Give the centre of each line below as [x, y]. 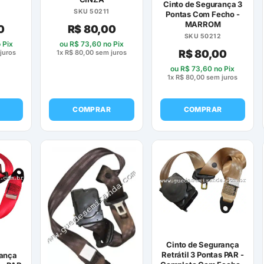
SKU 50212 [203, 37]
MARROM [203, 24]
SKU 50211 [92, 11]
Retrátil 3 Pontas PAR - [203, 255]
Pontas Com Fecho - [203, 14]
